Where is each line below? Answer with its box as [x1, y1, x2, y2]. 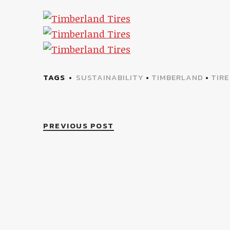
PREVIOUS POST [43, 120, 114, 131]
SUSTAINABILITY [76, 71, 144, 83]
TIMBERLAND [151, 71, 203, 83]
